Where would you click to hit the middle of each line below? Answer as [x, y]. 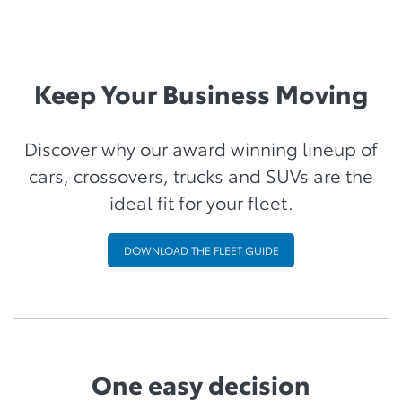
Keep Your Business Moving [201, 92]
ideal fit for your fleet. [201, 202]
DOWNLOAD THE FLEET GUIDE [201, 250]
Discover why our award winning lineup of [201, 148]
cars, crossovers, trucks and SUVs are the [201, 175]
